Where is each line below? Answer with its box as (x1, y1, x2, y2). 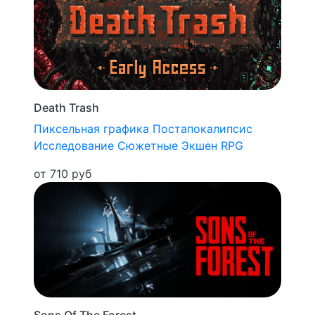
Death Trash (34, 100, 99, 115)
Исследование (34, 138, 114, 153)
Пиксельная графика (34, 121, 149, 136)
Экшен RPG (181, 138, 243, 153)
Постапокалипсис (153, 121, 252, 136)
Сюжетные (117, 138, 178, 153)
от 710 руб (34, 166, 91, 181)
